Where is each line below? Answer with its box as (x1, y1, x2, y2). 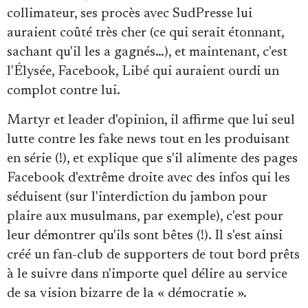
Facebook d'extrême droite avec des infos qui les (7, 170, 290, 185)
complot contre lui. (7, 83, 120, 98)
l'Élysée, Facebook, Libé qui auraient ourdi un (7, 64, 279, 78)
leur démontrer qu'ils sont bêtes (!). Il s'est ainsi (7, 228, 283, 243)
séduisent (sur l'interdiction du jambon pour (7, 190, 267, 204)
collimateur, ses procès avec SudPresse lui (7, 6, 252, 21)
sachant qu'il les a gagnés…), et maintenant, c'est (7, 45, 287, 59)
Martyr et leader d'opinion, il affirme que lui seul (7, 113, 295, 127)
